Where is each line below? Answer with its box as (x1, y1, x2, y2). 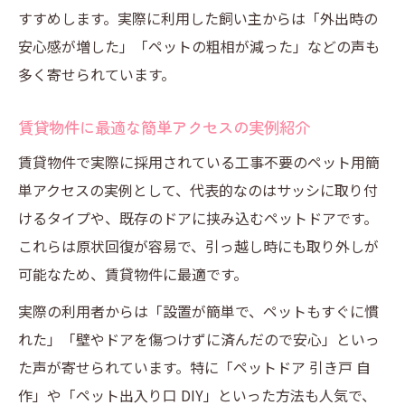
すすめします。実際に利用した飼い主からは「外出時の (18, 7, 378, 29)
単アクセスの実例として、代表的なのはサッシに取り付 (18, 179, 378, 201)
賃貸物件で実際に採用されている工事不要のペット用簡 (18, 151, 380, 173)
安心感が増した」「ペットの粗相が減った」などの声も (18, 35, 380, 57)
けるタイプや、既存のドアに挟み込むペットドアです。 (18, 207, 378, 229)
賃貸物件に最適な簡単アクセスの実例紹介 (18, 116, 310, 138)
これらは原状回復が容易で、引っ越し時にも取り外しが (18, 235, 379, 257)
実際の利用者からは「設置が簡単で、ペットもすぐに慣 (18, 300, 379, 322)
